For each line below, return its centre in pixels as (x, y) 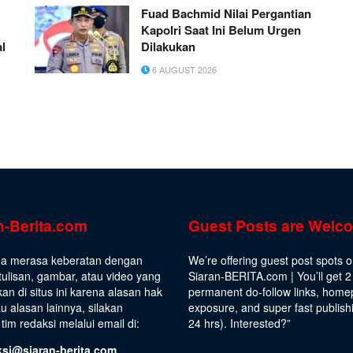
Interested (255, 323)
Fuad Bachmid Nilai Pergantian (226, 14)
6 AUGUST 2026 (183, 70)
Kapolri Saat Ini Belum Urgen (221, 30)
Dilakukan (168, 47)
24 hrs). (209, 323)
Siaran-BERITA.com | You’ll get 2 (270, 276)
